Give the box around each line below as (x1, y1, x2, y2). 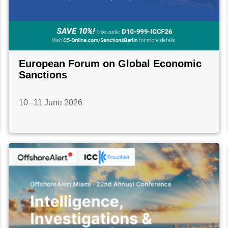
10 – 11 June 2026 (18, 98, 82, 107)
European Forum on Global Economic (18, 58, 202, 70)
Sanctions (18, 69, 67, 81)
